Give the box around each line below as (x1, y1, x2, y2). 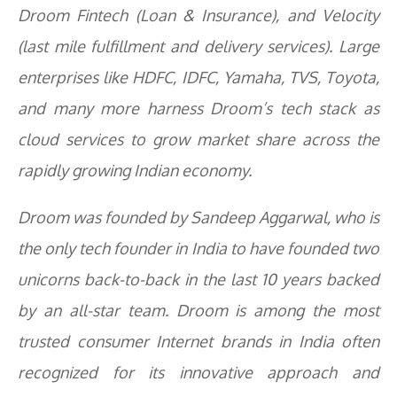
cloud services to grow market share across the (18, 129, 379, 149)
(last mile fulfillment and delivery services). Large (18, 36, 379, 56)
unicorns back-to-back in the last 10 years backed (18, 269, 379, 289)
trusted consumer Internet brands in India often (18, 331, 379, 351)
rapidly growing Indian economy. (18, 160, 252, 180)
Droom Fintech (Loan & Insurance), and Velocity (18, 5, 379, 25)
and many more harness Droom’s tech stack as (18, 98, 379, 118)
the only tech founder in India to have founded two (18, 238, 379, 258)
